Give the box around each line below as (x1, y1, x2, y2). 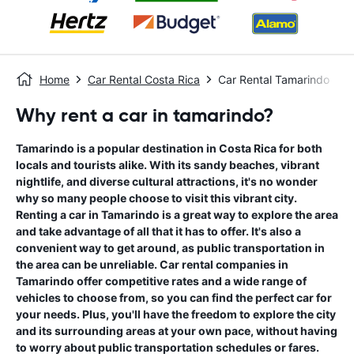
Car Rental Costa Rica (88, 73, 200, 86)
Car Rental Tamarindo (218, 73, 330, 86)
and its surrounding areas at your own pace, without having (16, 324, 337, 337)
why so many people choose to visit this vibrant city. (16, 191, 297, 205)
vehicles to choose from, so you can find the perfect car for (16, 291, 332, 304)
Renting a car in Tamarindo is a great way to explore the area (16, 208, 338, 221)
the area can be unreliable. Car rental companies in (16, 258, 288, 271)
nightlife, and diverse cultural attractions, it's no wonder (16, 175, 318, 188)
